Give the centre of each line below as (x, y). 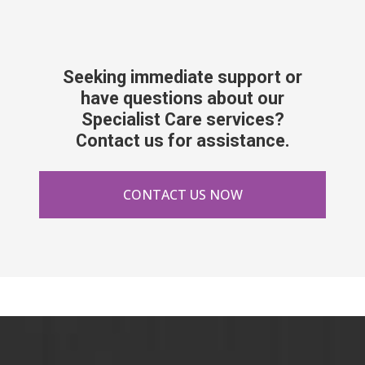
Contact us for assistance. (182, 141)
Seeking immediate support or (182, 77)
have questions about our (182, 98)
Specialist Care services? (182, 119)
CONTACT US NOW (182, 195)
